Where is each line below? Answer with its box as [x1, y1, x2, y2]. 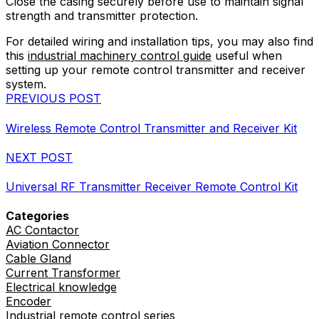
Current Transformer [6, 266, 120, 281]
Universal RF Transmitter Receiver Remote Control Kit [6, 179, 298, 194]
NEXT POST [6, 150, 73, 164]
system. [6, 77, 46, 92]
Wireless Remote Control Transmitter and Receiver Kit [6, 120, 297, 135]
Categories [6, 209, 69, 224]
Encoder [6, 294, 51, 309]
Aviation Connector [6, 237, 110, 252]
